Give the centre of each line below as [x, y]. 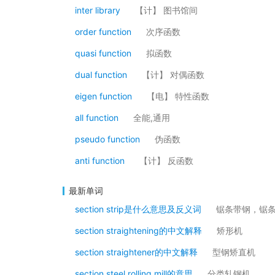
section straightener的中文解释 [136, 252]
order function [103, 32]
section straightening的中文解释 [138, 230]
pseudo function [107, 139]
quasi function [103, 53]
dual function [101, 75]
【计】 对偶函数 [173, 75]
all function [97, 118]
